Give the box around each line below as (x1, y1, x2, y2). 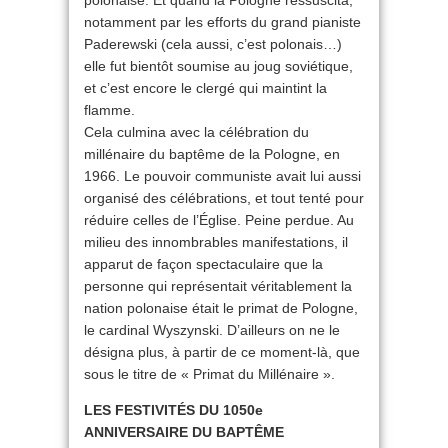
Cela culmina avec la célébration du (84, 124, 309, 141)
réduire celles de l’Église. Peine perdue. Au (84, 212, 354, 229)
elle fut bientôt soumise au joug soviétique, (84, 58, 353, 75)
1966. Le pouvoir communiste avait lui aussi (84, 168, 361, 185)
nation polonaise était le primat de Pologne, (84, 300, 358, 317)
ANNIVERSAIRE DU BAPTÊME (84, 424, 284, 441)
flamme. (84, 102, 135, 119)
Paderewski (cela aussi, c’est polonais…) (84, 36, 342, 53)
